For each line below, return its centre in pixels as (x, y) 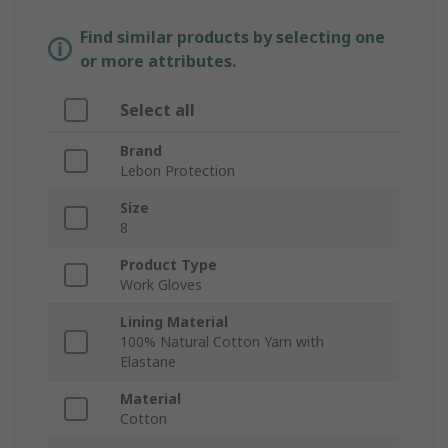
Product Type (168, 265)
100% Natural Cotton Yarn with (222, 342)
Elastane (148, 362)
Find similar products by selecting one (232, 37)
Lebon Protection (177, 171)
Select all (157, 110)
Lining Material (174, 322)
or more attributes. (158, 61)
